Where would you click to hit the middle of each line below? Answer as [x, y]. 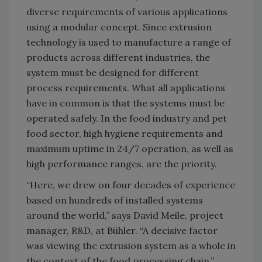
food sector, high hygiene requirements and [125, 134]
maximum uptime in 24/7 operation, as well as [130, 149]
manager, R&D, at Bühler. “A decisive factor [122, 231]
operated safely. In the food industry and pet [127, 118]
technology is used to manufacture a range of [129, 42]
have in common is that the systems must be [125, 103]
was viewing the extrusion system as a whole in [131, 246]
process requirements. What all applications [126, 88]
